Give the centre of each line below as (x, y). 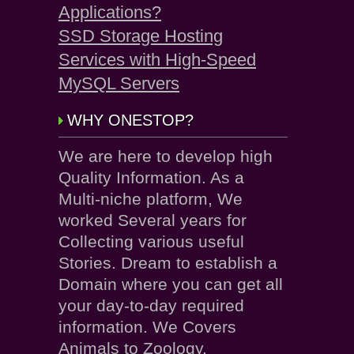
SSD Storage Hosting (141, 36)
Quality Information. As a (151, 177)
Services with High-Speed (157, 60)
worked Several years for (153, 220)
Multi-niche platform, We (151, 199)
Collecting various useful (151, 241)
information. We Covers (147, 327)
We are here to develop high (166, 156)
